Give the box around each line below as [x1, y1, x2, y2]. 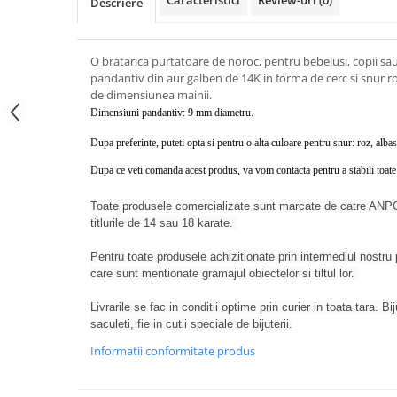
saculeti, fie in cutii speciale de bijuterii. [90, 317, 292, 331]
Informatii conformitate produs [90, 343, 255, 359]
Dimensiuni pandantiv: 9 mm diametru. [90, 106, 253, 119]
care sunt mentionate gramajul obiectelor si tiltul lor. [90, 267, 358, 280]
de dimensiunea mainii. [90, 87, 212, 103]
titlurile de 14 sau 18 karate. [90, 216, 237, 230]
